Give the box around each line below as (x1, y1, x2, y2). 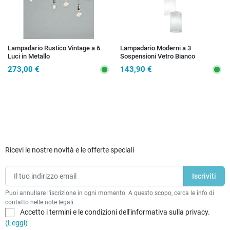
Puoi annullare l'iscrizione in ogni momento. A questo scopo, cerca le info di (5, 188, 214, 197)
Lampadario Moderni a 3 (120, 44, 191, 52)
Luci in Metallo (8, 52, 50, 60)
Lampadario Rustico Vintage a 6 (8, 44, 100, 52)
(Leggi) (5, 218, 28, 227)
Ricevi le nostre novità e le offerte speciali (5, 146, 134, 155)
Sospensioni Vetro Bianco (120, 52, 195, 60)
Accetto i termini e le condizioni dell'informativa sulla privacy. (20, 207, 210, 216)
